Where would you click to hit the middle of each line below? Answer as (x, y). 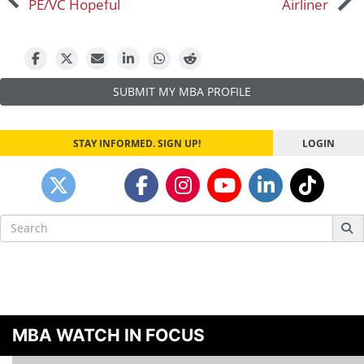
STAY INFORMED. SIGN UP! (136, 143)
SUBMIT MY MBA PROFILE (182, 91)
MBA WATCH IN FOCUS (108, 335)
